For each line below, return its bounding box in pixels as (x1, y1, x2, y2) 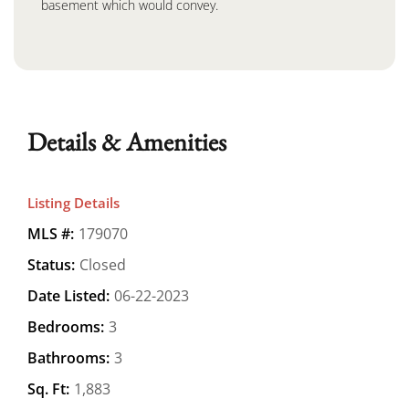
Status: (27, 254, 75, 275)
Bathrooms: (27, 347, 110, 368)
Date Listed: (27, 285, 110, 306)
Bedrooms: (27, 316, 104, 337)
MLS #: (27, 223, 74, 244)
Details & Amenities (27, 124, 226, 158)
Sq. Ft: (27, 378, 69, 399)
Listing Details (27, 193, 120, 212)
